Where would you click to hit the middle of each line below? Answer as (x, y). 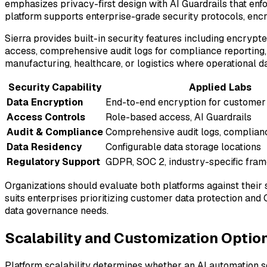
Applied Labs (220, 88)
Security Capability (55, 88)
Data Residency (44, 147)
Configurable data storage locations (183, 147)
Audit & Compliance (55, 132)
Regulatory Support (53, 162)
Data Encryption (45, 103)
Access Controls (46, 117)
